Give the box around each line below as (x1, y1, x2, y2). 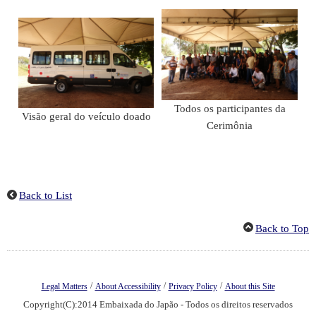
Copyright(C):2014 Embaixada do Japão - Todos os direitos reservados (23, 298, 293, 310)
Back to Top (255, 222, 309, 234)
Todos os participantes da (174, 102, 286, 114)
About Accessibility (95, 281, 161, 291)
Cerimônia (207, 119, 253, 131)
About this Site (224, 281, 275, 291)
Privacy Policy (168, 281, 217, 291)
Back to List (19, 189, 72, 201)
